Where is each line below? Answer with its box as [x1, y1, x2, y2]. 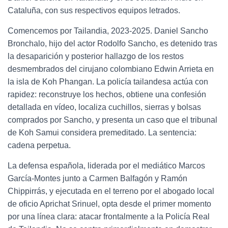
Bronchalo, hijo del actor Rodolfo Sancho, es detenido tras [8, 39, 217, 48]
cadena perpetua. [8, 141, 71, 150]
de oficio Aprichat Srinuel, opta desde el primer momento [8, 199, 211, 208]
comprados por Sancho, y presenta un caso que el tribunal [8, 116, 217, 124]
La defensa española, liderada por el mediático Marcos [8, 161, 205, 170]
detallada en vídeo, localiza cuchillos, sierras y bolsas [8, 103, 201, 111]
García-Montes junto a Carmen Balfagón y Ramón [8, 174, 187, 183]
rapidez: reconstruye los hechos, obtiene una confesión [8, 90, 206, 99]
